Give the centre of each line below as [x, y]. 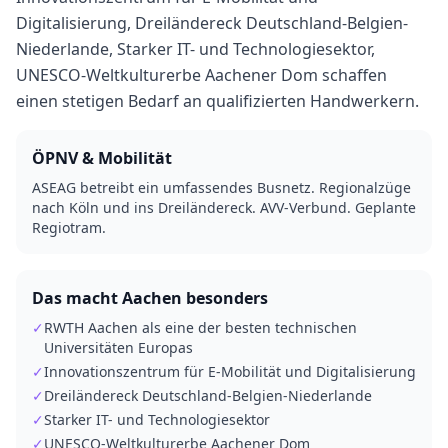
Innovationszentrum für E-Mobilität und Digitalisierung [230, 371]
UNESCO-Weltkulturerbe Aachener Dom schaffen [201, 75]
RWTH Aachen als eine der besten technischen [200, 327]
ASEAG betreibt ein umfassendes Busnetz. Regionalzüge [221, 187]
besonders [225, 298]
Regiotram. [69, 227]
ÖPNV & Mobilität [102, 158]
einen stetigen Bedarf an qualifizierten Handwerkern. [217, 101]
